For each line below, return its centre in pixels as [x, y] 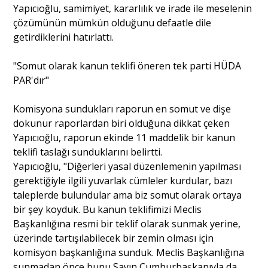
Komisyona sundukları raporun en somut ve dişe [122, 109]
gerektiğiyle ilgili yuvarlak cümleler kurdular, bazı [123, 180]
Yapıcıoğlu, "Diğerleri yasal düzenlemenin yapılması [127, 166]
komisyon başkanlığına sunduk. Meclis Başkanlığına [129, 252]
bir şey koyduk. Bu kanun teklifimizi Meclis [108, 209]
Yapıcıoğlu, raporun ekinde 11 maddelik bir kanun [124, 137]
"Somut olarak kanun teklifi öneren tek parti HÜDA [127, 66]
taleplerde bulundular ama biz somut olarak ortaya [128, 195]
